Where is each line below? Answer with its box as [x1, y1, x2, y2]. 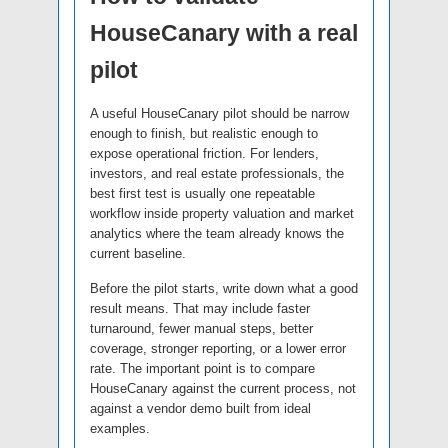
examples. [90, 420, 150, 436]
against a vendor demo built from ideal [90, 400, 311, 416]
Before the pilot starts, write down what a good [90, 280, 358, 296]
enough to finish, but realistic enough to [90, 125, 318, 141]
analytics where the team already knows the [90, 225, 344, 241]
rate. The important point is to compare [90, 360, 315, 376]
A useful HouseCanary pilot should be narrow [90, 105, 349, 121]
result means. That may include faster [90, 300, 310, 316]
